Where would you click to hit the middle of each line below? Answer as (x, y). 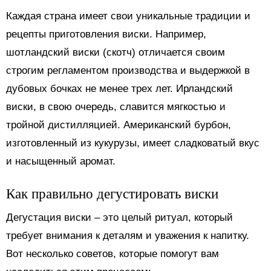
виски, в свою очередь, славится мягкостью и (116, 106)
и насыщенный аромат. (61, 161)
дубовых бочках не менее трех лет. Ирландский (119, 88)
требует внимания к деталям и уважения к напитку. (128, 235)
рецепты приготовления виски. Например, (106, 34)
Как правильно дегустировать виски (112, 193)
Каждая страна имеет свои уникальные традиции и (128, 16)
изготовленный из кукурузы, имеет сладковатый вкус (133, 143)
